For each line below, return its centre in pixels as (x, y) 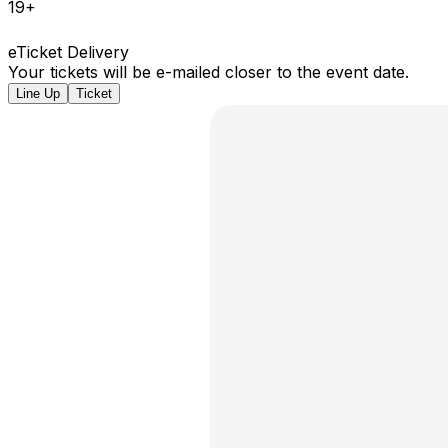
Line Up (38, 93)
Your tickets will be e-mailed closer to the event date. (208, 71)
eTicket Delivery (68, 51)
